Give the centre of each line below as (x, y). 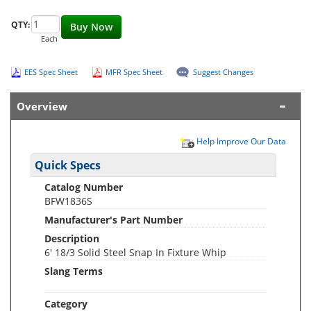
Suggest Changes (223, 72)
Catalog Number (84, 187)
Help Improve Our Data (240, 141)
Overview (42, 107)
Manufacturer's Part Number (114, 220)
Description (72, 238)
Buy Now (91, 27)
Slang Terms (74, 271)
